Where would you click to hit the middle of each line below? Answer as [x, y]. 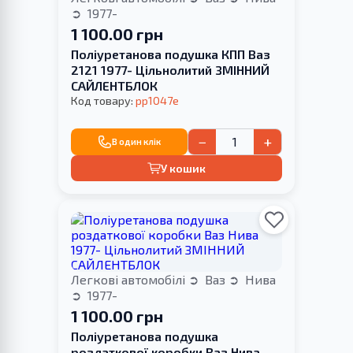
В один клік [136, 142]
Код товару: [103, 100]
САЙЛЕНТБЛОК [114, 85]
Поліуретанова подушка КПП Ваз [171, 54]
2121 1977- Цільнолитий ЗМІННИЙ [170, 69]
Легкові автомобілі [130, 279]
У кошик [184, 168]
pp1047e [157, 100]
